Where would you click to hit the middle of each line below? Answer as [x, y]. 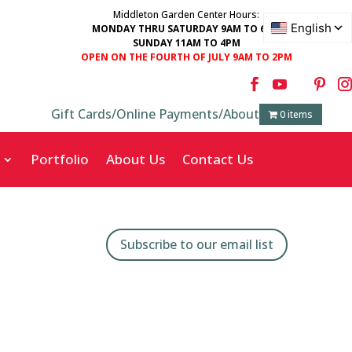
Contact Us [218, 159]
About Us [136, 159]
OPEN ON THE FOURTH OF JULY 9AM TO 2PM [186, 57]
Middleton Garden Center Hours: [187, 15]
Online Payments [167, 114]
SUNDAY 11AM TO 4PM [186, 43]
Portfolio [60, 159]
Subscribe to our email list [196, 244]
